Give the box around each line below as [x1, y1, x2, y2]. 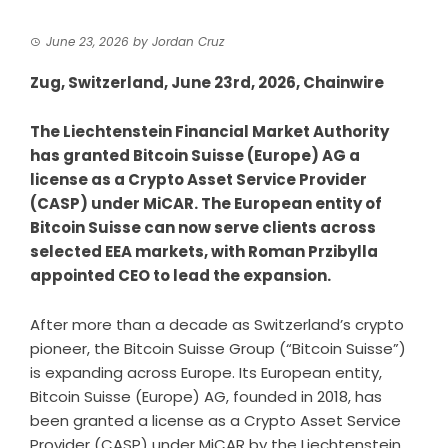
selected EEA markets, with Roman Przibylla [30, 241, 378, 262]
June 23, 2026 [46, 33, 129, 50]
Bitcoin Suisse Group [124, 338, 275, 359]
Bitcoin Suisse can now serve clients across [30, 217, 376, 238]
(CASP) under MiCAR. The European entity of [30, 193, 382, 214]
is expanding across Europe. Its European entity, [30, 362, 382, 383]
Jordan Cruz [152, 33, 224, 50]
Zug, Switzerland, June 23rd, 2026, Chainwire [30, 72, 384, 93]
